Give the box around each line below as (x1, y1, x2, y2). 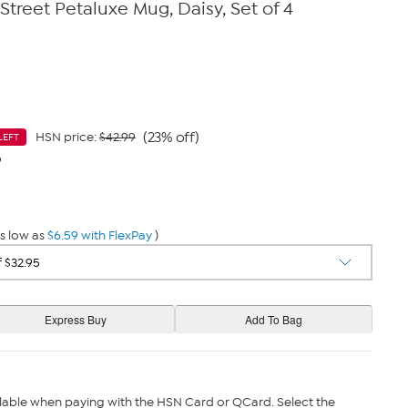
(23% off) (142, 128, 199, 146)
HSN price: (35, 129, 99, 145)
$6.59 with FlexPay (46, 228, 152, 243)
